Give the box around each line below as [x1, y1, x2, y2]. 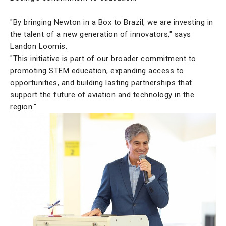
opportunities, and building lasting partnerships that [10, 78, 192, 88]
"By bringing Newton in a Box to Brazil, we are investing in [10, 18, 213, 27]
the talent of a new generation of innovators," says [10, 30, 191, 39]
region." [10, 102, 36, 112]
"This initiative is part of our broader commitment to [10, 54, 196, 64]
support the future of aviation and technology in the [10, 90, 194, 100]
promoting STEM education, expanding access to [10, 66, 184, 76]
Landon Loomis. [10, 42, 67, 51]
